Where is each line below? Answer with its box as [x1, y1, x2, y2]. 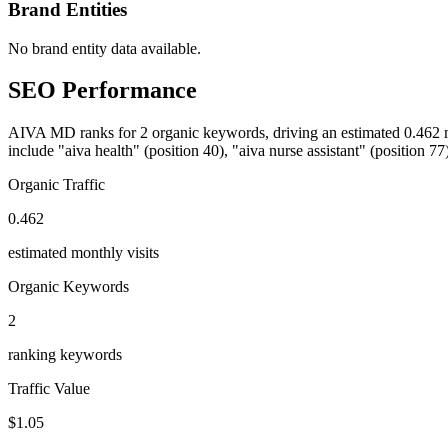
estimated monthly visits [8, 244, 159, 262]
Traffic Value [8, 380, 90, 398]
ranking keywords [8, 346, 122, 364]
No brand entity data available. [8, 39, 201, 57]
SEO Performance [8, 77, 197, 104]
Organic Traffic [8, 176, 105, 194]
